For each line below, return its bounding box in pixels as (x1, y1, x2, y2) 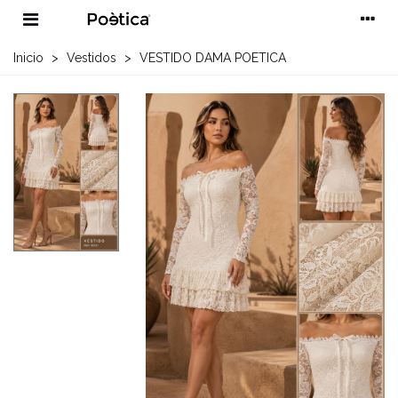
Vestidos (67, 50, 116, 65)
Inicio (13, 50, 44, 65)
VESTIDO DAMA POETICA (139, 50, 286, 65)
